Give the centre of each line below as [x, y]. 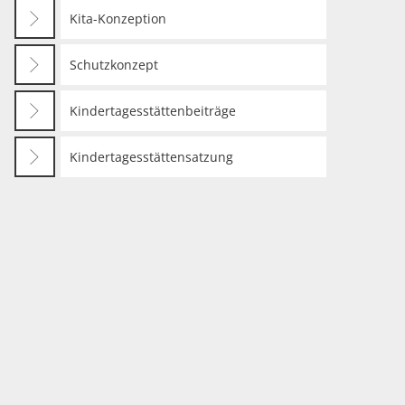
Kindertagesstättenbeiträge [153, 110]
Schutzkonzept [114, 64]
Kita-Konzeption [118, 18]
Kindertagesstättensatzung [151, 156]
